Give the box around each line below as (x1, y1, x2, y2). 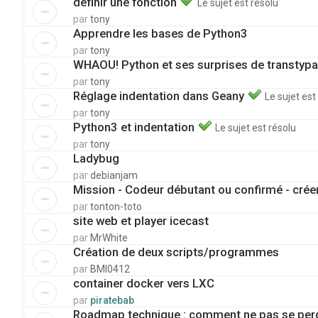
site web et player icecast (73, 214, 209, 228)
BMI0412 (90, 263, 130, 275)
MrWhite (90, 232, 128, 243)
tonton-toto (90, 201, 142, 212)
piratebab (90, 295, 134, 306)
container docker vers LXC (73, 276, 214, 290)
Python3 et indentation (73, 120, 197, 134)
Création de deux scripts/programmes (73, 245, 279, 259)
